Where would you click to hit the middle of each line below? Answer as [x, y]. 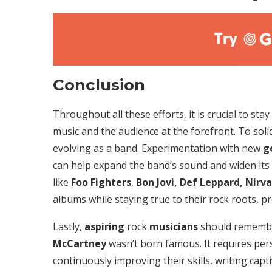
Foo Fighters [101, 182]
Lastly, [69, 227]
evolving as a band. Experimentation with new [158, 148]
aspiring [104, 227]
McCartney [80, 244]
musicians [174, 227]
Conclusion [99, 85]
